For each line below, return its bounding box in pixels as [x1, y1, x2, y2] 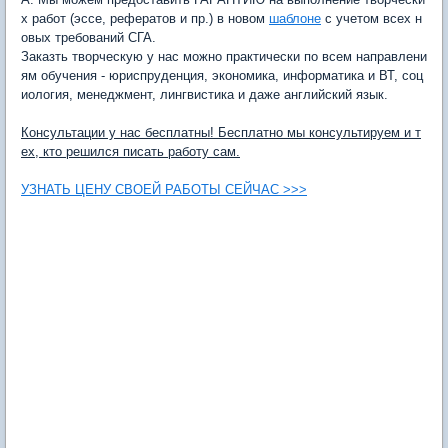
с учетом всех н [321, 11, 422, 26]
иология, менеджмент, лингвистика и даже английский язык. [21, 87, 388, 102]
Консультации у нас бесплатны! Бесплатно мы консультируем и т [21, 125, 421, 140]
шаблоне [269, 11, 321, 26]
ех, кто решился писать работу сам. [21, 144, 240, 159]
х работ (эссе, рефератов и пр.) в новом [21, 11, 269, 26]
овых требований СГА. [21, 30, 156, 45]
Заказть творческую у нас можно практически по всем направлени [21, 49, 427, 64]
